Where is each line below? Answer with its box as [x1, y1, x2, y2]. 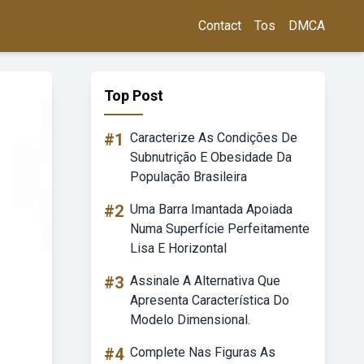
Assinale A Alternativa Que [130, 273, 280, 288]
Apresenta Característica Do [130, 292, 289, 308]
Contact [198, 18, 241, 33]
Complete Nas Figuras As [130, 344, 275, 360]
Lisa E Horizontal [130, 240, 227, 256]
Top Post [104, 87, 163, 104]
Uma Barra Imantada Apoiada [130, 201, 292, 217]
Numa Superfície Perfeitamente [130, 221, 310, 236]
